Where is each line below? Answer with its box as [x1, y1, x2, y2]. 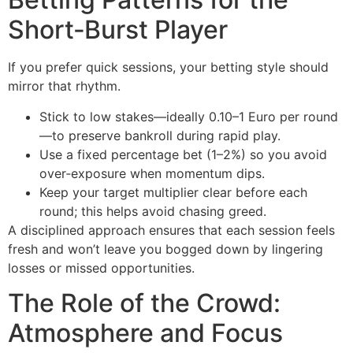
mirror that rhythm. [8, 78, 121, 95]
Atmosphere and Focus [8, 318, 283, 349]
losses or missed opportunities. [8, 259, 195, 276]
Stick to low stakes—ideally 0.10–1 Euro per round [39, 108, 338, 124]
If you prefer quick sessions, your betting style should [8, 59, 329, 76]
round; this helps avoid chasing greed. [39, 203, 266, 219]
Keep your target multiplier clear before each [39, 184, 307, 200]
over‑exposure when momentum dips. [39, 165, 265, 181]
